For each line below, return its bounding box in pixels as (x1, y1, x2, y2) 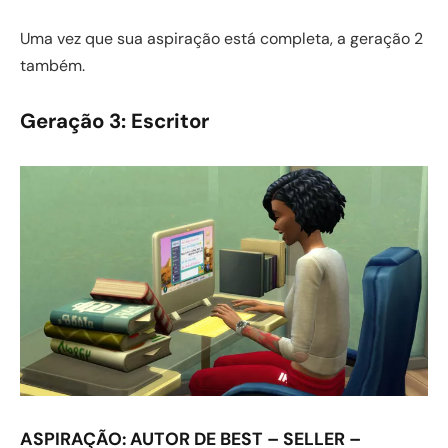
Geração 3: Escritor (20, 108, 209, 135)
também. (20, 54, 85, 76)
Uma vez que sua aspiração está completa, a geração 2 (20, 27, 423, 49)
